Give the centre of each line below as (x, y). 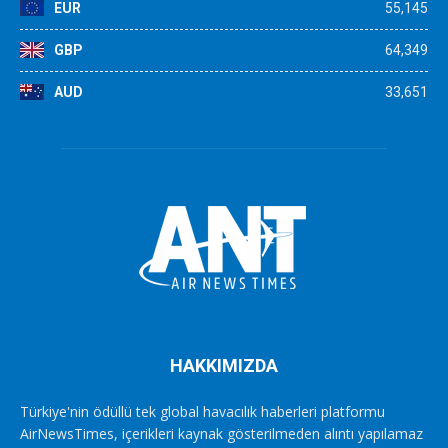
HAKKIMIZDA (224, 366)
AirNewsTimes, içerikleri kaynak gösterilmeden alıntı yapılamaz (221, 434)
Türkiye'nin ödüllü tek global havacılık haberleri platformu (202, 412)
